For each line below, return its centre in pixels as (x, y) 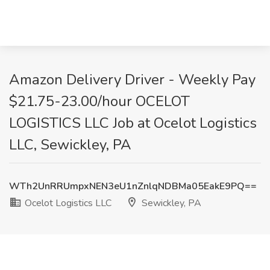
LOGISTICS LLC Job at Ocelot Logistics (133, 123)
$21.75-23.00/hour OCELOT (99, 101)
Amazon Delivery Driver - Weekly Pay (132, 80)
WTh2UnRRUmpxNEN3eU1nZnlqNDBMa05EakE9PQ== (133, 186)
